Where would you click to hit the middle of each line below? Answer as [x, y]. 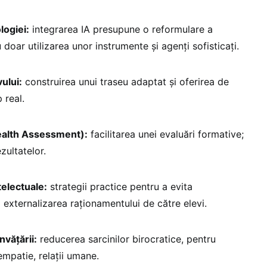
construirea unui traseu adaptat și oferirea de [125, 82]
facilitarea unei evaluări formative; [166, 134]
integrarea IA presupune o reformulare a [121, 30]
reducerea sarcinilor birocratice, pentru [126, 239]
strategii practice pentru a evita [120, 187]
